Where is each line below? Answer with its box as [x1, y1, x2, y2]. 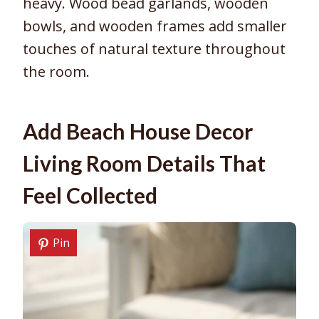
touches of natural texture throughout [23, 39, 286, 59]
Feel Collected [23, 182, 157, 209]
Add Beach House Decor [23, 118, 253, 145]
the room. [23, 62, 90, 82]
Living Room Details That [23, 150, 266, 177]
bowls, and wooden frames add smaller [23, 16, 287, 36]
